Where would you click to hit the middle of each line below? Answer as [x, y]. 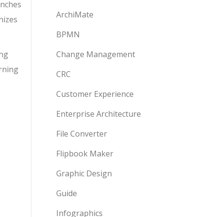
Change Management [96, 54]
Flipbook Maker [85, 154]
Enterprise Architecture [99, 114]
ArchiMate [75, 15]
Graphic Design [84, 173]
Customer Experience [95, 94]
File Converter [82, 134]
